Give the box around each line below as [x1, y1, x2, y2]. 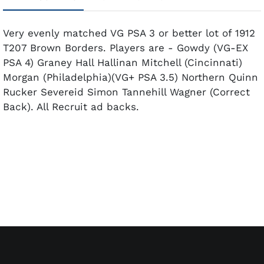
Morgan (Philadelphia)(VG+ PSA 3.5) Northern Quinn [3, 71, 258, 83]
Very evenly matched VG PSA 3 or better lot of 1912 [3, 27, 255, 39]
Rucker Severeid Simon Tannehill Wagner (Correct [3, 85, 250, 98]
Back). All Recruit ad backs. [3, 100, 139, 113]
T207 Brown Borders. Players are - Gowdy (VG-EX [3, 41, 248, 54]
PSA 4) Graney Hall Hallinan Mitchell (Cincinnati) [3, 56, 242, 68]
